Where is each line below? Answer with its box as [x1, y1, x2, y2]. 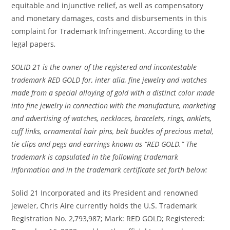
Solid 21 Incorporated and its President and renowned [11, 188, 199, 198]
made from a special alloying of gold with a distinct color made [11, 88, 215, 98]
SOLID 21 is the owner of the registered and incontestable [11, 62, 197, 72]
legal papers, [11, 39, 56, 49]
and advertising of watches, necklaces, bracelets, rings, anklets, [11, 113, 212, 123]
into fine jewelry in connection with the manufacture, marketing [11, 101, 216, 110]
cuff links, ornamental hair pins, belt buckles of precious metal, [11, 126, 214, 136]
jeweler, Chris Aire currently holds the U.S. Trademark [11, 201, 197, 210]
